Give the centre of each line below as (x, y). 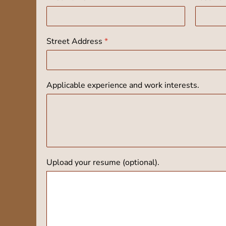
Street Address (75, 41)
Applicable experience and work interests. (123, 85)
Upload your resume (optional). (103, 163)
